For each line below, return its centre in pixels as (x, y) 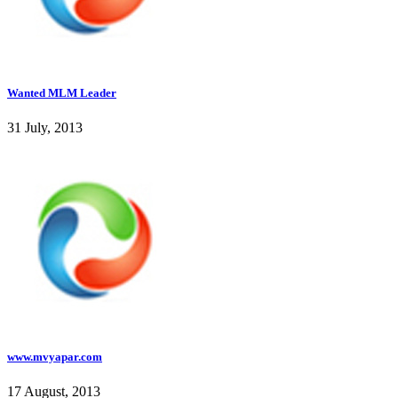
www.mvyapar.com (55, 356)
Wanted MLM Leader (62, 92)
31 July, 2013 (45, 127)
